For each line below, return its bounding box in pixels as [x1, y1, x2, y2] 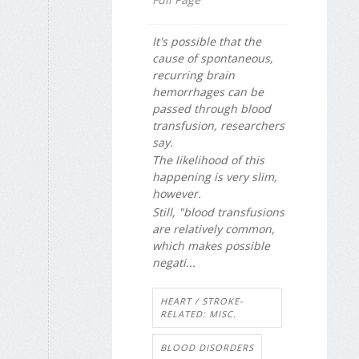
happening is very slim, [152, 169, 277, 185]
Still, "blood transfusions [152, 204, 284, 220]
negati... [152, 254, 196, 270]
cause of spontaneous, [152, 50, 273, 67]
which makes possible [152, 237, 270, 253]
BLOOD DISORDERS [160, 341, 254, 354]
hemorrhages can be [152, 84, 264, 100]
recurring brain [152, 67, 235, 83]
